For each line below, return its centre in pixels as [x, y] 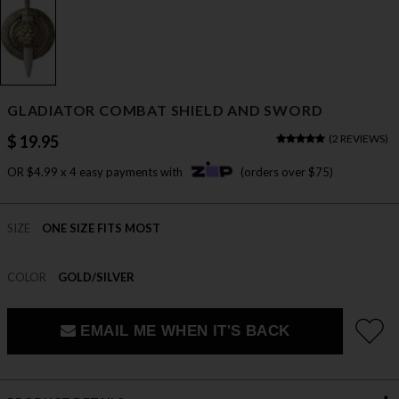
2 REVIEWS [358, 139]
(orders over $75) [287, 172]
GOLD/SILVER [96, 277]
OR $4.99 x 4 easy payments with [96, 172]
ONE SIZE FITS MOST [101, 228]
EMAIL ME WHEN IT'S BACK [183, 331]
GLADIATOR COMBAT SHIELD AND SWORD [165, 110]
